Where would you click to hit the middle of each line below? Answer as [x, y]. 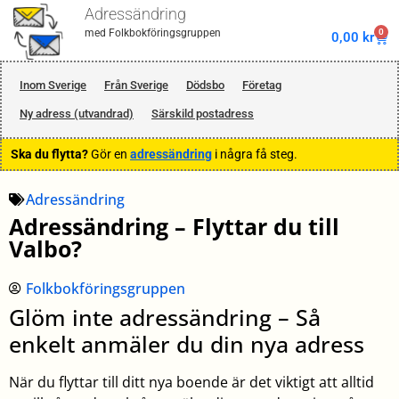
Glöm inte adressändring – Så [165, 317]
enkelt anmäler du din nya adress [187, 343]
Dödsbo [205, 85]
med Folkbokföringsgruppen [153, 33]
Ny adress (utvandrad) [77, 114]
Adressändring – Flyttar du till [174, 226]
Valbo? [45, 248]
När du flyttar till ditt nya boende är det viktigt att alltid [191, 382]
